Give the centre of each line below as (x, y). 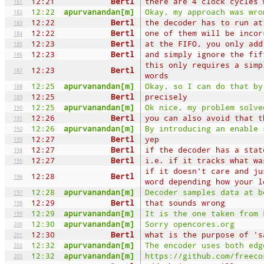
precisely (166, 96)
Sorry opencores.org (190, 224)
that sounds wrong (185, 202)
